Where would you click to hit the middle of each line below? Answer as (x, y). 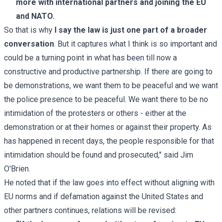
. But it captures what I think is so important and (136, 44)
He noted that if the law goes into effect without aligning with (109, 182)
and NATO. (35, 16)
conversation (29, 44)
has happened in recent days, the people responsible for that (109, 141)
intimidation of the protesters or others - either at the (95, 113)
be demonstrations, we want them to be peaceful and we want (111, 85)
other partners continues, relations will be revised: (90, 210)
